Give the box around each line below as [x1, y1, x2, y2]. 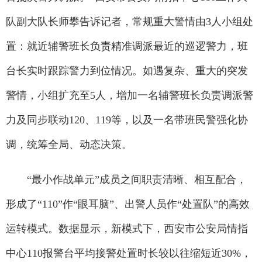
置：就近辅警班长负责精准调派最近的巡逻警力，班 [6, 40, 248, 52]
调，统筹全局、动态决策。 [6, 139, 132, 150]
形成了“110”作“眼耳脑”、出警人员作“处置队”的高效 [6, 198, 250, 210]
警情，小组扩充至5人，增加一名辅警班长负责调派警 [6, 89, 253, 101]
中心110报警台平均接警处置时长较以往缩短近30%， [6, 247, 251, 259]
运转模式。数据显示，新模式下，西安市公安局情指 [6, 223, 248, 235]
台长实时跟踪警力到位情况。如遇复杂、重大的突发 [6, 65, 248, 77]
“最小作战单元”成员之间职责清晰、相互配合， [6, 174, 247, 185]
